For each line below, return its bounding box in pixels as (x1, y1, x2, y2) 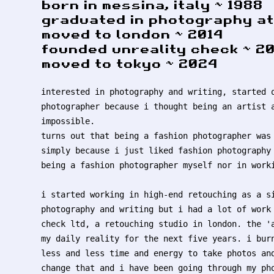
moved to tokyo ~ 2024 (41, 55, 218, 71)
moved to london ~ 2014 (41, 26, 223, 42)
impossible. (41, 116, 95, 126)
